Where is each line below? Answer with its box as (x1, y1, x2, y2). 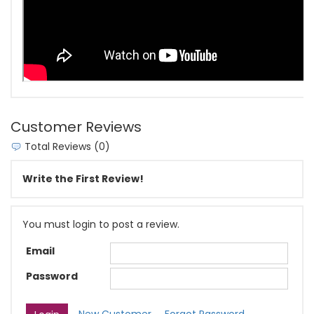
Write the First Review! (22, 171, 144, 186)
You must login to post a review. (22, 217, 179, 231)
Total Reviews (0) (22, 139, 110, 153)
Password (26, 269, 78, 284)
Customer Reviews (11, 116, 142, 137)
